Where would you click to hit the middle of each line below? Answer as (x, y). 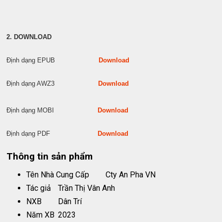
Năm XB (41, 215)
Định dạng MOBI (52, 110)
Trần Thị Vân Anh (87, 188)
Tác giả (39, 188)
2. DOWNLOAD (29, 37)
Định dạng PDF (52, 133)
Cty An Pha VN (131, 174)
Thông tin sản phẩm (50, 156)
